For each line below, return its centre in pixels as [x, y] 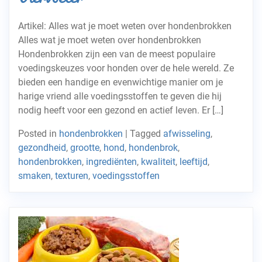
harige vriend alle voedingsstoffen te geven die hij [120, 96]
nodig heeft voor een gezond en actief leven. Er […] [121, 110]
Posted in [39, 134]
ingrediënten [111, 162]
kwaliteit [158, 162]
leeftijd [194, 162]
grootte [85, 148]
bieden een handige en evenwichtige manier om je [120, 82]
